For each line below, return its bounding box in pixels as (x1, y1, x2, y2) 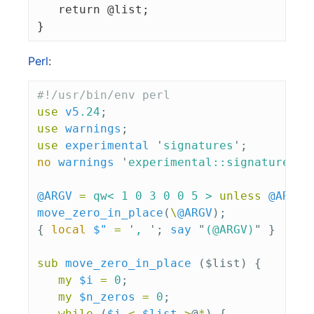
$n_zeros (79, 290, 135, 303)
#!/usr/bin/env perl (37, 88, 170, 102)
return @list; (37, 3, 149, 16)
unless (219, 189, 261, 203)
